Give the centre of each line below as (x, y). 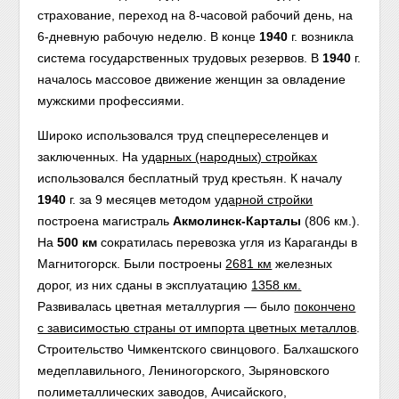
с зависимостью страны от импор (135, 328)
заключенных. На (90, 157)
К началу (317, 178)
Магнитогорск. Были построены (132, 264)
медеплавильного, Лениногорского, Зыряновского (184, 370)
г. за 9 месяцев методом (142, 199)
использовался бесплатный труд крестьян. (163, 178)
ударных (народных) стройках (230, 157)
